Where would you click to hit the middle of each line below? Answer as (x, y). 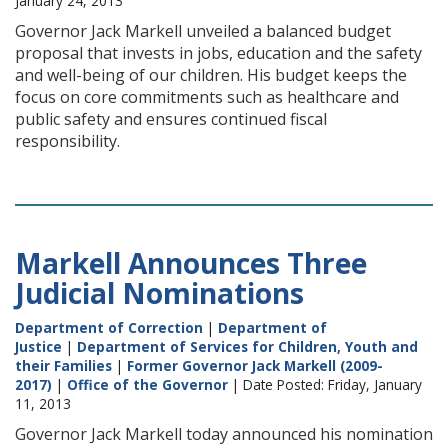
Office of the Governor (147, 384)
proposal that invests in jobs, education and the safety (218, 53)
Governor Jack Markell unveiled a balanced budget (203, 31)
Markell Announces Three (191, 263)
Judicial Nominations (159, 293)
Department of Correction (109, 327)
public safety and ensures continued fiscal (171, 119)
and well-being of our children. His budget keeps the (211, 75)
